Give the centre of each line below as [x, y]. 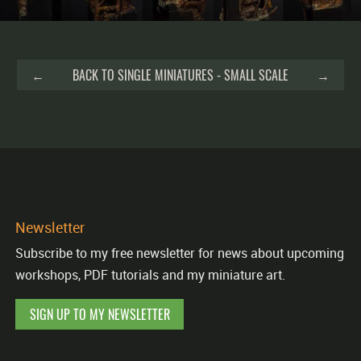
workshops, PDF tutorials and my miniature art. [150, 274]
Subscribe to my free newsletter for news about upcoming [180, 253]
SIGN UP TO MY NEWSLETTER [100, 314]
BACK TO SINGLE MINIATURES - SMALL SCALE [180, 75]
